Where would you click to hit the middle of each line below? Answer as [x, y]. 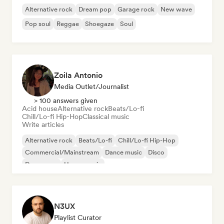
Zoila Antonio [78, 75]
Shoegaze [99, 24]
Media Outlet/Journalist [91, 86]
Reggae [68, 24]
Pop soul [38, 24]
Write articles [43, 124]
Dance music [123, 152]
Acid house [40, 108]
